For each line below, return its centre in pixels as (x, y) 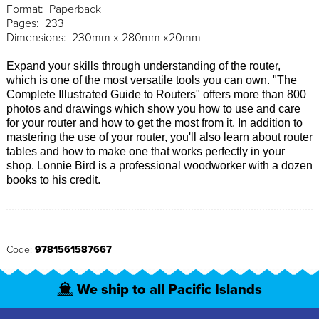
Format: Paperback (54, 9)
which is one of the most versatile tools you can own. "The (152, 80)
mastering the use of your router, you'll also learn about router (159, 137)
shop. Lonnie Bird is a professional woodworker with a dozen (159, 165)
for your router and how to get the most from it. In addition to (155, 122)
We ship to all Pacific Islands (169, 290)
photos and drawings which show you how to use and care (153, 108)
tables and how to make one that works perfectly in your (146, 151)
